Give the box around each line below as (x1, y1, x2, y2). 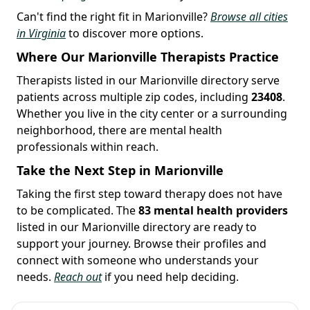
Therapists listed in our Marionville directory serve (17, 72, 280, 88)
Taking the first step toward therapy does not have (17, 185, 282, 201)
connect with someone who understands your (17, 252, 259, 268)
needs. (17, 268, 54, 284)
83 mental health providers (138, 202, 288, 218)
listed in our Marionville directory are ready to (17, 219, 257, 235)
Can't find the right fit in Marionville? (17, 8, 210, 24)
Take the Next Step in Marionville (17, 161, 224, 179)
